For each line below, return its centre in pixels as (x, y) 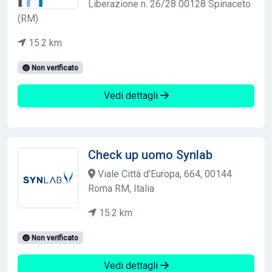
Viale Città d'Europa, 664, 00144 (164, 174)
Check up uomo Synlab (150, 155)
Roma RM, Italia (121, 188)
